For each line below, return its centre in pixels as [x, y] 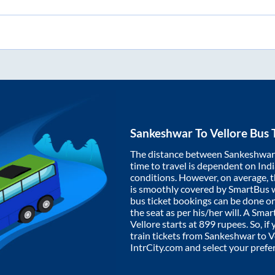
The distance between [177, 154]
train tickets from [167, 236]
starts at [180, 224]
